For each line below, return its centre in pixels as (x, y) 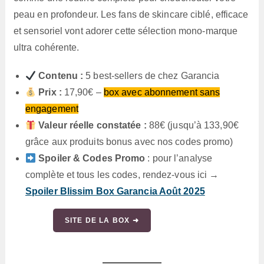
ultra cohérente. (46, 48)
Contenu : (61, 76)
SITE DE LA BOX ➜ (102, 221)
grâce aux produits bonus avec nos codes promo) (129, 142)
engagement (52, 109)
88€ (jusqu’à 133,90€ (192, 126)
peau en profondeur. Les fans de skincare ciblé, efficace (131, 15)
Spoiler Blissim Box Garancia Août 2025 (115, 192)
